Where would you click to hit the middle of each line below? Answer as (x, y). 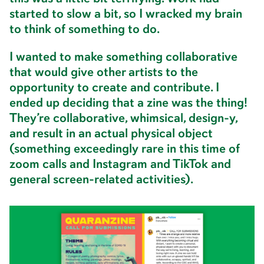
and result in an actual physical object (111, 133)
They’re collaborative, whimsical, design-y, (123, 118)
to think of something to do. (85, 29)
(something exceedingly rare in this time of (125, 149)
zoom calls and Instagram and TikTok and (120, 164)
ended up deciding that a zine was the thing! (128, 103)
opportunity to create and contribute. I (114, 88)
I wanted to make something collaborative (123, 57)
